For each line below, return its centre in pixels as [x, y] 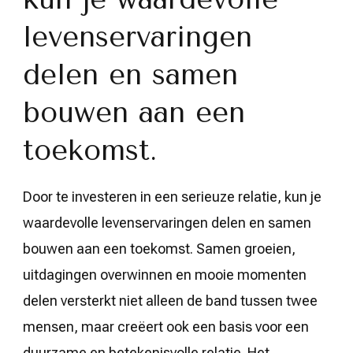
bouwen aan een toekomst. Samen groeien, [159, 248]
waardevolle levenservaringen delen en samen [167, 222]
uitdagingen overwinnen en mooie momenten [165, 274]
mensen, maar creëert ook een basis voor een [166, 326]
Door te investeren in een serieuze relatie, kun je [172, 196]
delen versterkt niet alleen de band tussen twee [170, 300]
